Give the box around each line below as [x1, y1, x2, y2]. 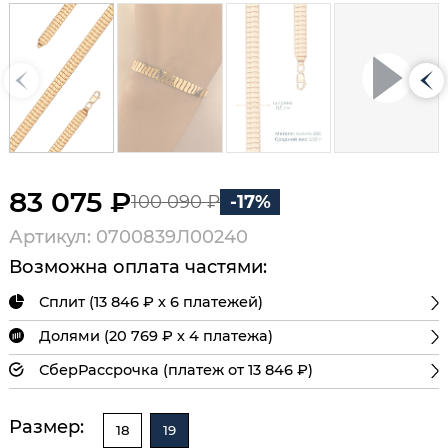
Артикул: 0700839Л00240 [9, 226, 248, 249]
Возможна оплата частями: [9, 255, 267, 278]
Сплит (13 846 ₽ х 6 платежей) [39, 292, 263, 311]
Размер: [9, 415, 84, 438]
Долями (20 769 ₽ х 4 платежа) [39, 326, 273, 345]
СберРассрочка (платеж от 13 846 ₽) [39, 360, 313, 379]
